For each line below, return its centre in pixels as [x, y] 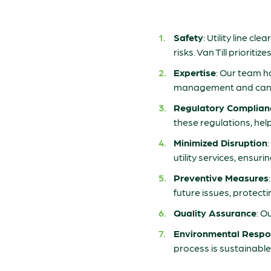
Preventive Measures [221, 178]
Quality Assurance [215, 213]
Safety [188, 37]
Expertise [195, 72]
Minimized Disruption [220, 142]
